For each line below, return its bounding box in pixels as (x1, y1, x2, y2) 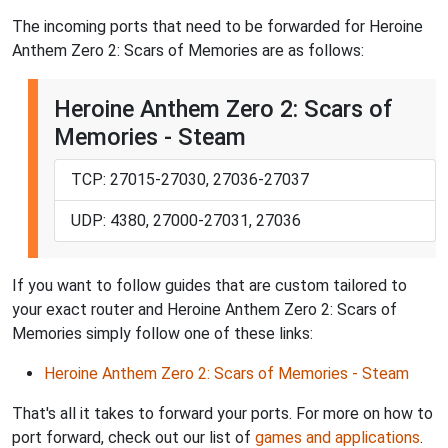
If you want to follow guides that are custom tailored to (12, 275, 407, 295)
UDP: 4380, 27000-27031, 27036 (71, 210, 301, 230)
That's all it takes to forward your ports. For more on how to (12, 403, 433, 423)
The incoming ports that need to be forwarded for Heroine (12, 16, 423, 36)
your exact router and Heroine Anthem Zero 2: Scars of (12, 299, 397, 319)
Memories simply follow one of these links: (12, 323, 313, 343)
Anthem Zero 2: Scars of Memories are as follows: (12, 40, 364, 60)
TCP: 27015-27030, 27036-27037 (71, 169, 309, 189)
